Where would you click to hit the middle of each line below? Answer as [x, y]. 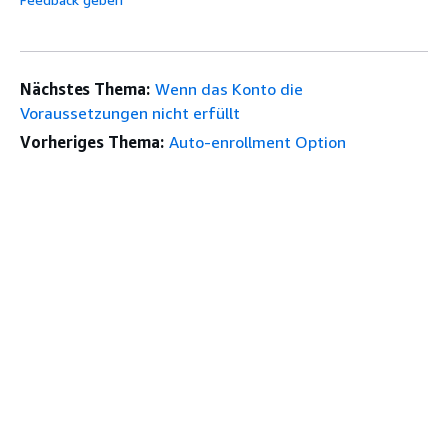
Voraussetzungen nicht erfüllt [130, 112]
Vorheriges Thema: [92, 141]
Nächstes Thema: [85, 88]
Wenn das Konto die [228, 88]
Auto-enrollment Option [257, 141]
